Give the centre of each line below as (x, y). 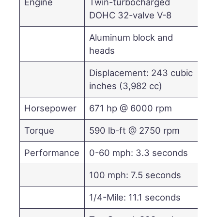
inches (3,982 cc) (126, 85)
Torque (39, 130)
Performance (52, 152)
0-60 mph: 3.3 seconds (139, 152)
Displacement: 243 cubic (141, 72)
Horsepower (51, 108)
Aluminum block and (131, 37)
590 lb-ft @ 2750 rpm (135, 130)
